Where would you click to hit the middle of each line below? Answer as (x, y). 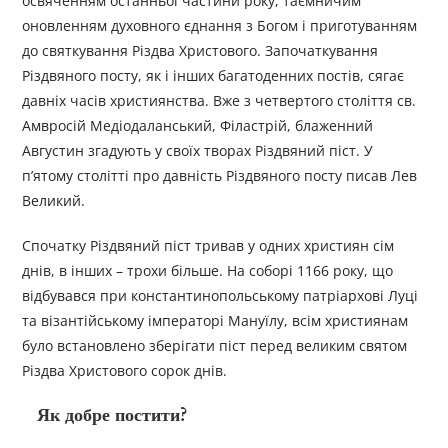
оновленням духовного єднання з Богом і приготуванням (220, 26)
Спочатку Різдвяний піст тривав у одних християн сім (208, 246)
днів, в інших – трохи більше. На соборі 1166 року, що (208, 271)
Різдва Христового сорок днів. (125, 371)
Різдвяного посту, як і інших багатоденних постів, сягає (213, 76)
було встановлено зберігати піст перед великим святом (215, 346)
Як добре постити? (112, 415)
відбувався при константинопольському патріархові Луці (220, 296)
